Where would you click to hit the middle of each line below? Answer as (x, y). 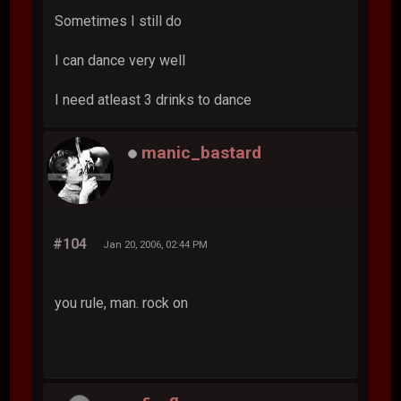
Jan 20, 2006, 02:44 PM (156, 244)
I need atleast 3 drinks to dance (154, 99)
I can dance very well (120, 60)
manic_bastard (202, 153)
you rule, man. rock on (122, 303)
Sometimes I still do (119, 21)
